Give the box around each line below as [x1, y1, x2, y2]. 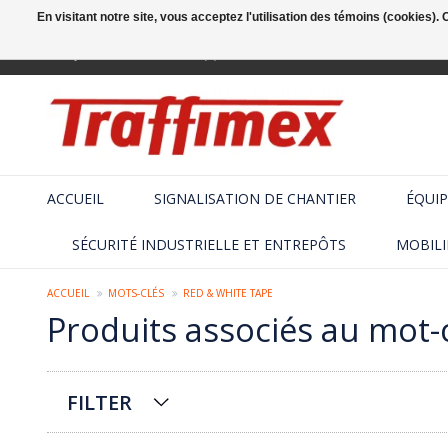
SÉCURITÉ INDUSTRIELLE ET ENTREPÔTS [72, 234, 346, 254]
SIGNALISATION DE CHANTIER [154, 188, 356, 208]
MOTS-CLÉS [108, 285, 164, 300]
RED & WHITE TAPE [183, 285, 273, 300]
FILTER [67, 388, 132, 416]
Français [47, 45, 94, 62]
